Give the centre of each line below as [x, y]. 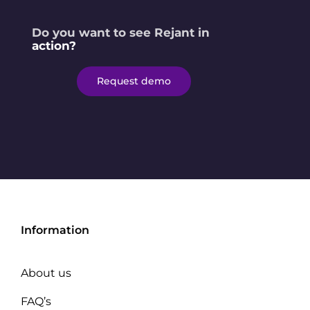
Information [55, 230]
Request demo [134, 81]
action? [54, 46]
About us [46, 273]
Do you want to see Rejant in [121, 33]
